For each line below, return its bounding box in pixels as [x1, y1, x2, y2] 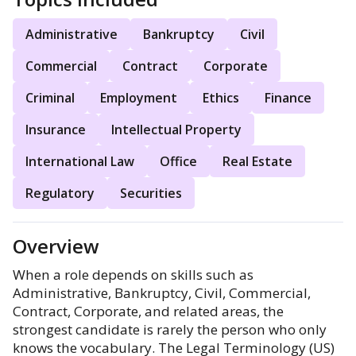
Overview [13, 233, 99, 259]
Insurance [25, 121, 86, 138]
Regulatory [25, 184, 95, 202]
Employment [100, 89, 177, 106]
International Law [25, 153, 134, 170]
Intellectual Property [111, 121, 242, 138]
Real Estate [222, 153, 292, 170]
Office [160, 153, 197, 170]
